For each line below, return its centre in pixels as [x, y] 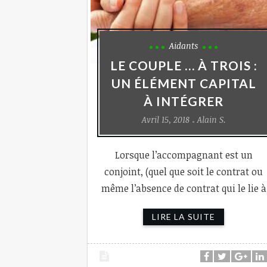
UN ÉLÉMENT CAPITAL [184, 83]
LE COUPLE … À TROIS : [184, 66]
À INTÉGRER [184, 101]
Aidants [184, 46]
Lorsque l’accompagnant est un [184, 155]
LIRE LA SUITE [184, 217]
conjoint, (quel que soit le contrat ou [184, 172]
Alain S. [211, 120]
